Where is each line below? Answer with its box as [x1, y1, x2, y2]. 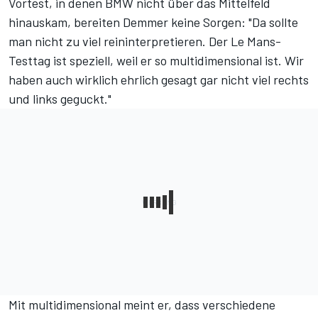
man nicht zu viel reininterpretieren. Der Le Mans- [9, 33, 281, 50]
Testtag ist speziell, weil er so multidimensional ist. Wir [9, 53, 304, 69]
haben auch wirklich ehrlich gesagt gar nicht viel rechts [9, 72, 309, 88]
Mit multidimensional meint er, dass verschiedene [9, 297, 275, 313]
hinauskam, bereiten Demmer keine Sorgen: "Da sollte [9, 14, 298, 31]
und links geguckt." [9, 91, 111, 107]
